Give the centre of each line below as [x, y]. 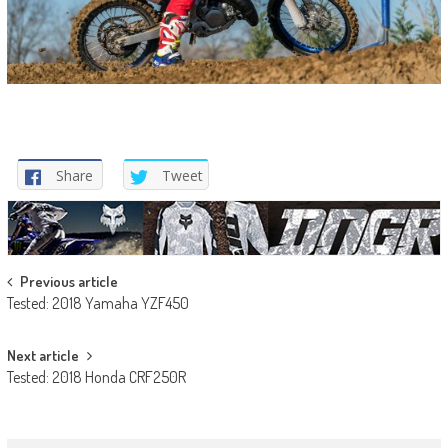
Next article [42, 355]
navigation [55, 319]
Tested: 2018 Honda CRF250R [96, 376]
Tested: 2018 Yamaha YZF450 [97, 302]
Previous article [68, 281]
